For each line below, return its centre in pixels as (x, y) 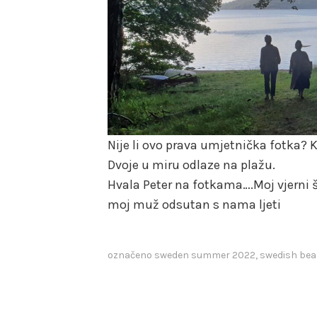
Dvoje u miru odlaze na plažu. (191, 165)
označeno (131, 255)
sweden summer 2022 (205, 255)
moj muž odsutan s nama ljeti (194, 205)
